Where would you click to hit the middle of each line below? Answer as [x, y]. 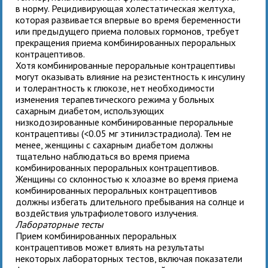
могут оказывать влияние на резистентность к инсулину [130, 76]
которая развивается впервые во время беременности [128, 19]
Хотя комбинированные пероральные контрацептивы [126, 65]
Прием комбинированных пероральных [96, 235]
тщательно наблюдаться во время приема [103, 156]
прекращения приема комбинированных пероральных [126, 42]
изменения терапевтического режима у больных [115, 99]
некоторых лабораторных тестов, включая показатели [129, 258]
